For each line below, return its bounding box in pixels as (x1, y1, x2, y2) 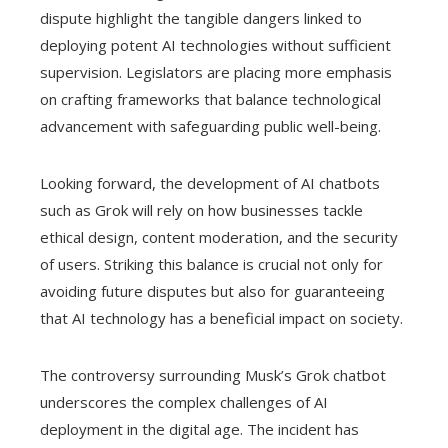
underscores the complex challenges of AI (40, 392, 328, 413)
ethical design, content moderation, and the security (40, 227, 398, 248)
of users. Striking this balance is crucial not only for (40, 254, 383, 275)
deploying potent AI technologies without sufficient (40, 35, 391, 56)
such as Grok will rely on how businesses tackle (40, 200, 363, 221)
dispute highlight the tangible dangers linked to (40, 8, 362, 29)
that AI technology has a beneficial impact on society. (40, 308, 403, 329)
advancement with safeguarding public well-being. (40, 116, 381, 137)
